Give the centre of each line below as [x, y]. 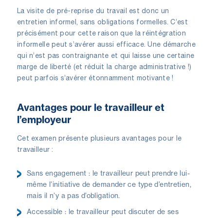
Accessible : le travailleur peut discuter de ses [103, 211]
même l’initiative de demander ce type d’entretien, [109, 184]
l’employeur [44, 119]
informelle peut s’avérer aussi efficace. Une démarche [106, 44]
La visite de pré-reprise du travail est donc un [93, 10]
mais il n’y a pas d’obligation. [73, 195]
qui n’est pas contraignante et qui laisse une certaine [106, 55]
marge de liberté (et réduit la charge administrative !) [104, 66]
